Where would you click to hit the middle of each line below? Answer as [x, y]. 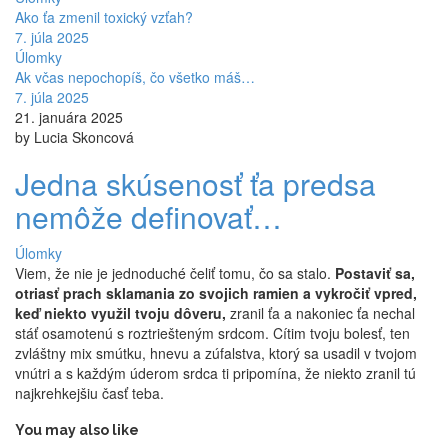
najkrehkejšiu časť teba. [91, 393]
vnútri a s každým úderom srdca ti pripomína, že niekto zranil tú [215, 373]
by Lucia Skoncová [74, 137]
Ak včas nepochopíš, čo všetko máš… [135, 77]
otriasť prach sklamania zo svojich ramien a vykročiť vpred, [216, 293]
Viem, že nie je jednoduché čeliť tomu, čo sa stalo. [175, 273]
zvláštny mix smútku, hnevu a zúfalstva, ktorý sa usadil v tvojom [216, 353]
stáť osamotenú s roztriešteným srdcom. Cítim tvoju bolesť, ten [212, 333]
